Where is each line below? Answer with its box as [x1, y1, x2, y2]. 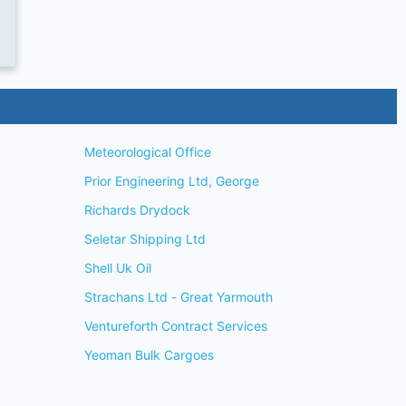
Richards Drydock [83, 202, 190, 217]
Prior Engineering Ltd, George [83, 173, 259, 188]
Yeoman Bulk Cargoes [83, 347, 214, 362]
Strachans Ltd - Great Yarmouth [83, 289, 273, 304]
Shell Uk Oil [83, 260, 151, 275]
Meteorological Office [83, 144, 211, 159]
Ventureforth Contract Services [83, 318, 267, 333]
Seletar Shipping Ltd [83, 231, 206, 246]
